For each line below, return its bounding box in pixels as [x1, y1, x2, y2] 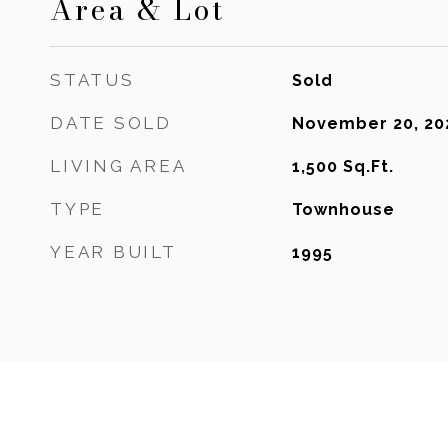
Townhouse [291, 200, 395, 219]
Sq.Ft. [342, 157, 394, 176]
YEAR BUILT [50, 242, 177, 262]
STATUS [50, 70, 135, 90]
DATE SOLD [50, 113, 172, 133]
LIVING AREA [50, 156, 187, 176]
